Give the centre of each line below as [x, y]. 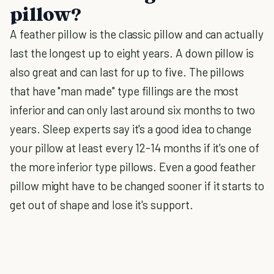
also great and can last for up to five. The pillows [127, 72]
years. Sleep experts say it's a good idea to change [131, 129]
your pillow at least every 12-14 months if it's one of [135, 148]
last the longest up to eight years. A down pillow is [132, 53]
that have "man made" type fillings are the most [124, 91]
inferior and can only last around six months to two [133, 110]
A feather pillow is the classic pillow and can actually [137, 34]
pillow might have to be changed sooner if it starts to [137, 186]
